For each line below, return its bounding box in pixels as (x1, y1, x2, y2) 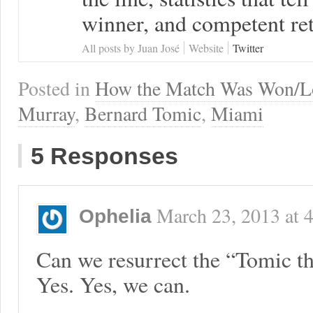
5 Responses (31, 143, 178, 169)
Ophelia (79, 205, 152, 227)
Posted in (18, 75, 95, 101)
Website (189, 41, 224, 55)
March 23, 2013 (156, 203, 280, 228)
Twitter (233, 41, 263, 55)
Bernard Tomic (85, 101, 201, 126)
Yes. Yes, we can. (36, 269, 190, 299)
